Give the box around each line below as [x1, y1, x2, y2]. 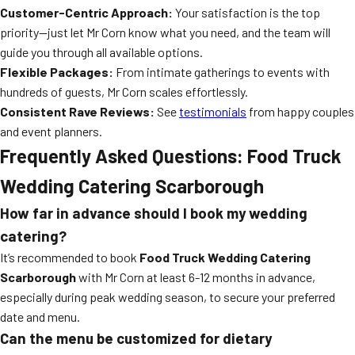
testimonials [179, 104, 246, 119]
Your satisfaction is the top [173, 5, 320, 20]
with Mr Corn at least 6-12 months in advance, [76, 269, 315, 284]
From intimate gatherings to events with [113, 64, 330, 79]
